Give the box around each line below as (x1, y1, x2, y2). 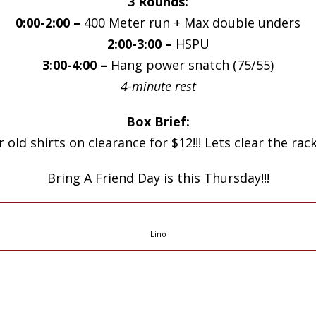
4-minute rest (120, 78, 196, 95)
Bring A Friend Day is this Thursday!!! (47, 169, 269, 186)
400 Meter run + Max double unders (80, 14, 300, 31)
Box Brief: (126, 113, 190, 130)
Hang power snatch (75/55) (107, 56, 274, 73)
